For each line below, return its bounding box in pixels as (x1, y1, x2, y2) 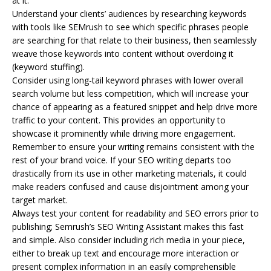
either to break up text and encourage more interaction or (12, 247, 239, 259)
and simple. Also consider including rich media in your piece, (12, 233, 245, 246)
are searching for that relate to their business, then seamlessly (12, 34, 256, 46)
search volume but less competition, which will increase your (12, 87, 249, 99)
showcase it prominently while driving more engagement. (12, 127, 235, 139)
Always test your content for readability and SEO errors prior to (12, 207, 259, 219)
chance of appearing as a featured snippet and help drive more (12, 100, 258, 113)
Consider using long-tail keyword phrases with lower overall (12, 74, 244, 86)
